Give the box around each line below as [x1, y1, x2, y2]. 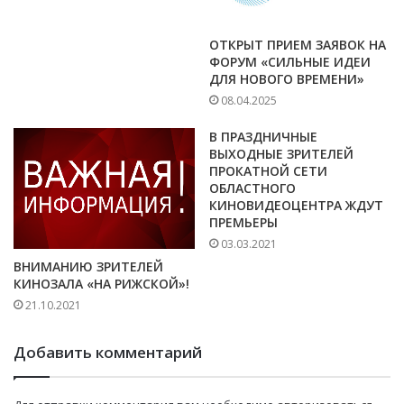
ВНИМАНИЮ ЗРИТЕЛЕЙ [14, 258, 163, 276]
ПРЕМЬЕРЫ [209, 214, 278, 232]
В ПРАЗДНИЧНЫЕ [209, 128, 317, 146]
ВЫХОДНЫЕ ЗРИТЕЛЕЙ [209, 145, 353, 163]
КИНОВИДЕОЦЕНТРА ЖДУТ [209, 197, 383, 215]
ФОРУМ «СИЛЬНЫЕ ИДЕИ [209, 53, 371, 71]
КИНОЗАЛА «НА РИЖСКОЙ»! [14, 275, 189, 293]
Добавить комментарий [14, 342, 202, 363]
